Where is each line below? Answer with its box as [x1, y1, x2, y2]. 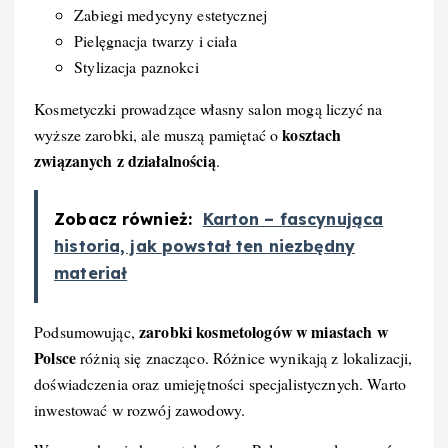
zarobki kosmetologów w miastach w [139, 320, 388, 344]
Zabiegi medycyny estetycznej [74, 4, 268, 26]
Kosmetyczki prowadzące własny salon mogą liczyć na [34, 98, 383, 120]
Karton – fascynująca [202, 209, 384, 230]
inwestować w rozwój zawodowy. [34, 399, 246, 421]
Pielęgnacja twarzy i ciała [74, 30, 237, 52]
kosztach [282, 123, 342, 147]
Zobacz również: [54, 209, 193, 230]
